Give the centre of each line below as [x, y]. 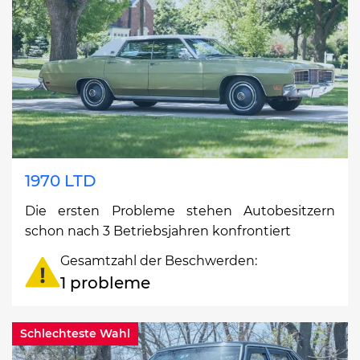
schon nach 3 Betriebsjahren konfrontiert [158, 231]
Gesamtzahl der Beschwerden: [159, 260]
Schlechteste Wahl [75, 334]
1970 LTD [61, 180]
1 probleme [105, 282]
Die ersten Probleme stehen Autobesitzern [180, 211]
